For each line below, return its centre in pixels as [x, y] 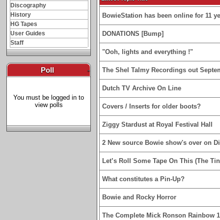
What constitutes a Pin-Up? [143, 179]
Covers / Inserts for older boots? [151, 106]
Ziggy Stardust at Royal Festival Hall [157, 124]
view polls [49, 105]
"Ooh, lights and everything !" [148, 52]
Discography [28, 5]
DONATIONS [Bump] [133, 34]
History [20, 15]
